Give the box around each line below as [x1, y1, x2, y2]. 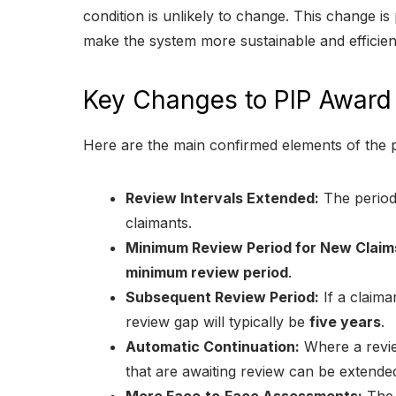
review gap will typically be [126, 313, 309, 331]
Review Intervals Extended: [126, 189, 319, 208]
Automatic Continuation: [126, 338, 300, 356]
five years [309, 313, 381, 331]
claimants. [126, 214, 192, 232]
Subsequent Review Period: [126, 288, 319, 307]
